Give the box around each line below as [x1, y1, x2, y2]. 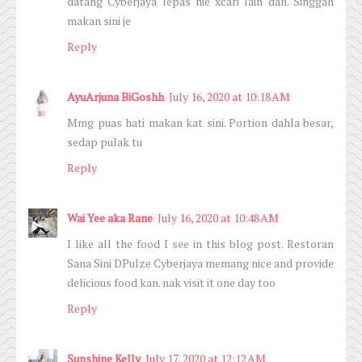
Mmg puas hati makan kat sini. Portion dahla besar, [67, 115, 334, 131]
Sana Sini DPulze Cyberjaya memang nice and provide [67, 255, 334, 271]
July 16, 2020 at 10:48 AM [158, 210, 279, 226]
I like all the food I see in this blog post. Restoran [67, 236, 334, 252]
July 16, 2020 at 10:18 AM [169, 89, 290, 105]
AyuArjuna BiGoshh [67, 89, 164, 105]
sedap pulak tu [67, 134, 142, 150]
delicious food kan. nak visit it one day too [67, 275, 276, 291]
